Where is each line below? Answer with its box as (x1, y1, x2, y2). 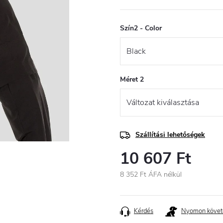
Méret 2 (120, 75, 144, 84)
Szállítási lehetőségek (135, 130, 205, 139)
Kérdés (134, 207, 153, 216)
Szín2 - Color (120, 23, 162, 33)
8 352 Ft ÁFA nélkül (120, 170, 182, 179)
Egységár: (119, 180, 149, 190)
